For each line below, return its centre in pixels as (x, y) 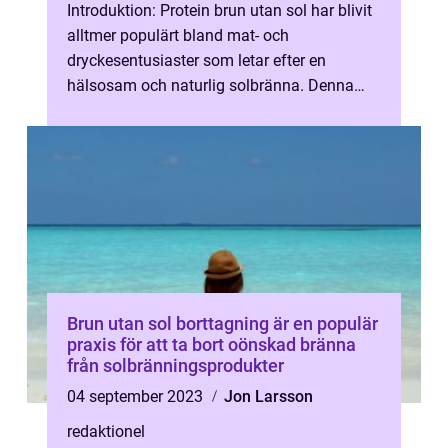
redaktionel (106, 431)
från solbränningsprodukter (175, 365)
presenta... (103, 135)
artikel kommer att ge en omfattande (195, 110)
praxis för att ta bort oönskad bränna (211, 344)
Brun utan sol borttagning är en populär (222, 323)
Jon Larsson (268, 396)
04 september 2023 (137, 396)
